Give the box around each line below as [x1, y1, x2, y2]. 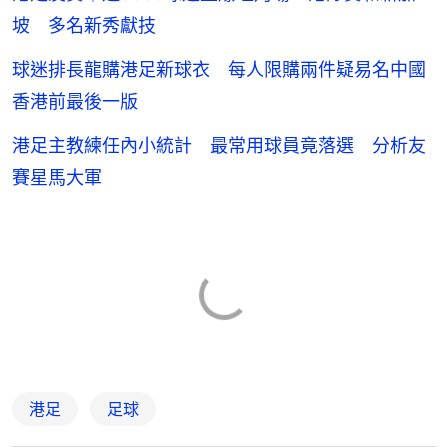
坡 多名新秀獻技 [12, 14, 156, 36]
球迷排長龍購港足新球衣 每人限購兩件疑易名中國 [12, 58, 426, 80]
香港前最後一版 [12, 90, 138, 112]
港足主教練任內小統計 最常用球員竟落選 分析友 [12, 134, 426, 156]
